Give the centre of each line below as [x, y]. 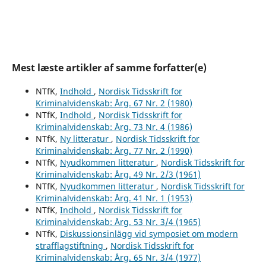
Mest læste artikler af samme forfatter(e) [109, 67]
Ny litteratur [85, 138]
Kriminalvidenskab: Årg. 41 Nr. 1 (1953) [114, 198]
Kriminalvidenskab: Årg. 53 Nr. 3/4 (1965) [118, 221]
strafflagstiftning [70, 245]
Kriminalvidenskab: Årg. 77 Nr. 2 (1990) [114, 150]
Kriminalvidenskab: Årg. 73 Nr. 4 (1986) [114, 126]
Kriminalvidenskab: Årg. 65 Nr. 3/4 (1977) [118, 257]
